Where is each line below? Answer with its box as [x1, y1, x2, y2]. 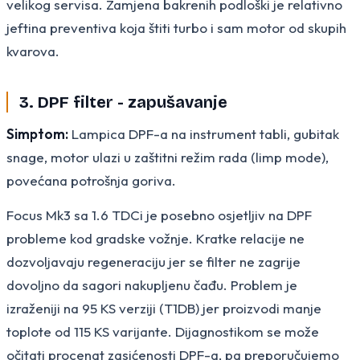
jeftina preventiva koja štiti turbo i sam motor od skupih [6, 18, 346, 36]
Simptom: [6, 125, 68, 142]
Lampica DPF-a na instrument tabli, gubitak [68, 125, 339, 142]
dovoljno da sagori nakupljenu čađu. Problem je [6, 276, 297, 293]
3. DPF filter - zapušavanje [19, 92, 227, 112]
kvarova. [6, 42, 59, 59]
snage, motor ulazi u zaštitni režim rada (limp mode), [6, 148, 329, 166]
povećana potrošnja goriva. [6, 171, 176, 189]
